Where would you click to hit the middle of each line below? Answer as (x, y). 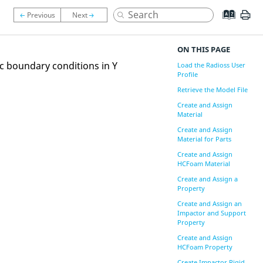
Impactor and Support (211, 213)
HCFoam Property (205, 247)
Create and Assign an (209, 203)
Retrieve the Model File (212, 90)
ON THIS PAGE (203, 49)
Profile (187, 74)
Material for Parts (204, 139)
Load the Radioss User (211, 65)
